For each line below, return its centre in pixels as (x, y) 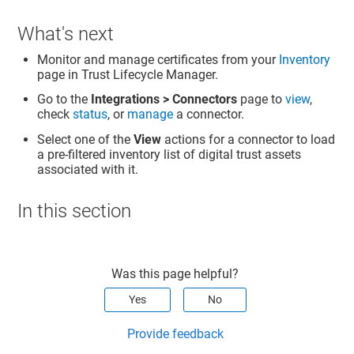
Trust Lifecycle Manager (149, 74)
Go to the (64, 100)
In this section (75, 211)
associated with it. (88, 170)
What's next (66, 34)
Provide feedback (175, 333)
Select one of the (86, 140)
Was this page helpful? (175, 273)
